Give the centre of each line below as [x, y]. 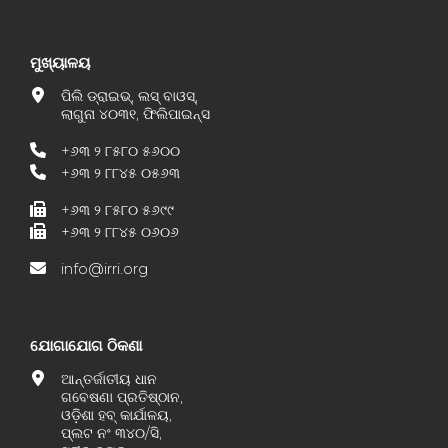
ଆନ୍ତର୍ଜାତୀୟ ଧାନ [109, 378]
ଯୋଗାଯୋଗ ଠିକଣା [86, 345]
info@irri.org [104, 268]
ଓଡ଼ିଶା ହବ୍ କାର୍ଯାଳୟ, [116, 414]
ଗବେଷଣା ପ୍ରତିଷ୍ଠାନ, [122, 396]
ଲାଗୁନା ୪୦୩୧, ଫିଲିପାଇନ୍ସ [135, 113]
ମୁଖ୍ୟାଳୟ [60, 62]
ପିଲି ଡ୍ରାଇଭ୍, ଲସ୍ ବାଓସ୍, [129, 95]
